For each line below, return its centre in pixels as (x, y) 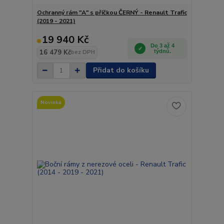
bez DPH (83, 52)
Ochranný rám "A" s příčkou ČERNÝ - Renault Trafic (112, 12)
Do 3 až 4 (163, 45)
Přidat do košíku (121, 70)
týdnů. (163, 51)
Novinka (51, 102)
